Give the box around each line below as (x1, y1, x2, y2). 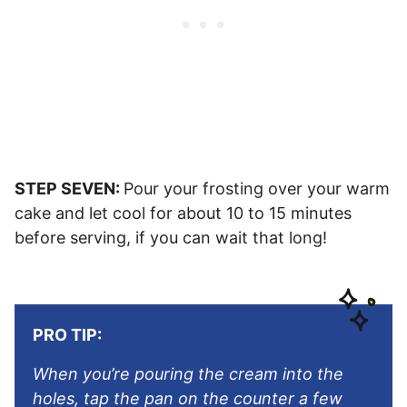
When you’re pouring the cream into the (33, 363, 343, 383)
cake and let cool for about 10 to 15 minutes (15, 203, 352, 223)
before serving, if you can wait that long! (15, 227, 327, 247)
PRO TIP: (33, 324, 102, 344)
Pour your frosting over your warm (124, 178, 390, 198)
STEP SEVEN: (15, 178, 124, 198)
